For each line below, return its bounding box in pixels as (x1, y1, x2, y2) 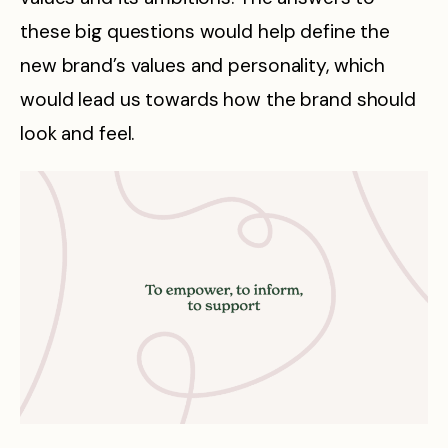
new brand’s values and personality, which (20, 53, 386, 79)
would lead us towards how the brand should (20, 87, 416, 113)
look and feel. (20, 121, 135, 147)
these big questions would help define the (20, 19, 391, 45)
